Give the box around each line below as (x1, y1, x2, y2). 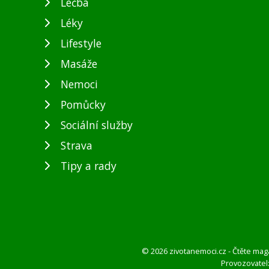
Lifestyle (61, 36, 101, 51)
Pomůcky (61, 97, 106, 112)
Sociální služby (61, 118, 133, 133)
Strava (61, 138, 92, 153)
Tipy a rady (61, 159, 116, 174)
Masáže (61, 56, 97, 71)
